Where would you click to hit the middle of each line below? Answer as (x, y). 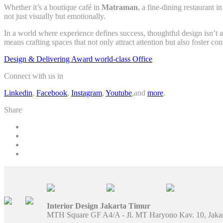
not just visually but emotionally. (55, 16)
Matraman (120, 7)
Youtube (119, 93)
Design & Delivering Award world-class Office (78, 59)
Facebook (52, 93)
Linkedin (18, 93)
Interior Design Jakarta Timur (99, 206)
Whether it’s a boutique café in (53, 7)
